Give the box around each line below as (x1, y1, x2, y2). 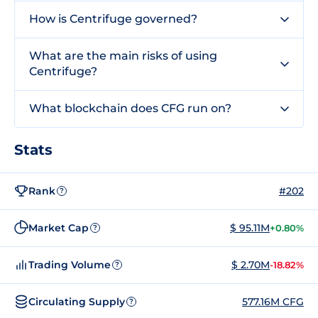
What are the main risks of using (29, 49, 217, 62)
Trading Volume (28, 258, 111, 271)
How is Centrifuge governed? (29, 12, 197, 26)
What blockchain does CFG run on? (29, 102, 231, 115)
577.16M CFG (242, 295, 304, 308)
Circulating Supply (28, 295, 125, 308)
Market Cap (28, 221, 89, 234)
